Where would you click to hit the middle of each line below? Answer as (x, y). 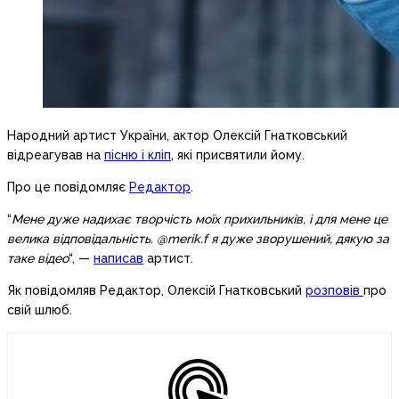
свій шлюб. (40, 310)
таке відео (38, 259)
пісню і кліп (138, 155)
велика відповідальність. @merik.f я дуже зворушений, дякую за (198, 239)
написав (118, 259)
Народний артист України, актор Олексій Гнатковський (177, 136)
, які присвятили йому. (238, 155)
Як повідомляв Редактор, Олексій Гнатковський (156, 291)
